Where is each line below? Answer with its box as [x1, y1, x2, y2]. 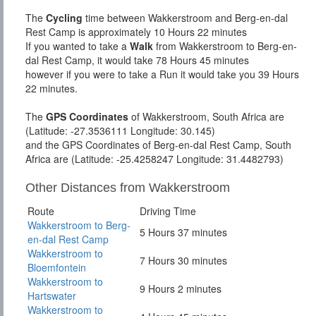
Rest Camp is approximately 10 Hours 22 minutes [25, 25, 247, 39]
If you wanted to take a [25, 39, 130, 54]
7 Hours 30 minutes [140, 253, 227, 268]
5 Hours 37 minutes [140, 225, 227, 240]
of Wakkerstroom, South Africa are [128, 109, 284, 124]
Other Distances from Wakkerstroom [25, 181, 230, 195]
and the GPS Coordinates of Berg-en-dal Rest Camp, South [25, 138, 291, 152]
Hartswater [28, 288, 76, 303]
